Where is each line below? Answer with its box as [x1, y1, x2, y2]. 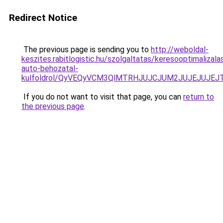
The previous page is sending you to [21, 45, 151, 54]
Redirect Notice [9, 12, 77, 23]
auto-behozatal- [21, 64, 78, 73]
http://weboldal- [151, 45, 209, 54]
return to [183, 92, 214, 102]
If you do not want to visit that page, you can [21, 92, 183, 102]
